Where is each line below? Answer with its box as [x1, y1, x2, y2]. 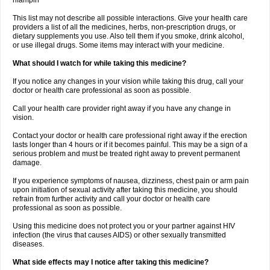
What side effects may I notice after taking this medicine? [13, 258, 209, 266]
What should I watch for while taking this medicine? [13, 59, 186, 67]
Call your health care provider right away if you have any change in [13, 104, 231, 113]
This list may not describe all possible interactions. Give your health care [13, 14, 248, 22]
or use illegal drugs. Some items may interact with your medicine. [13, 41, 224, 49]
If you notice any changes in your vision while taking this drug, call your [13, 77, 243, 86]
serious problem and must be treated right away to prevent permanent [13, 149, 240, 158]
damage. [13, 159, 42, 167]
